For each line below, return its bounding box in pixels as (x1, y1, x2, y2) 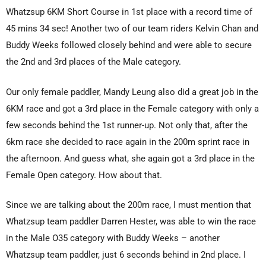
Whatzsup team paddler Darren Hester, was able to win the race (6, 216, 256, 227)
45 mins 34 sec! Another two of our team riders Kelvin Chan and (6, 23, 258, 34)
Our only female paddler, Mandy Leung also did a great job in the (6, 86, 258, 97)
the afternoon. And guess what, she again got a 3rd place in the (6, 153, 255, 164)
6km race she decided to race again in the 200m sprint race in (6, 136, 249, 147)
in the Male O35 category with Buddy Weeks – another (6, 233, 220, 244)
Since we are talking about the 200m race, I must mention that (6, 199, 251, 211)
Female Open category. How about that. (6, 169, 162, 180)
